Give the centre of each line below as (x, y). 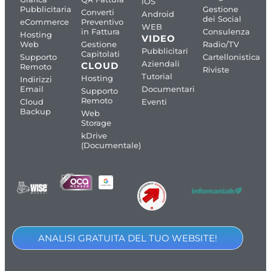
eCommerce (44, 22)
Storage (96, 123)
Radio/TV (220, 44)
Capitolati (100, 54)
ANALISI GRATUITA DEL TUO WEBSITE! (128, 238)
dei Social (222, 19)
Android (158, 14)
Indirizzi (36, 80)
